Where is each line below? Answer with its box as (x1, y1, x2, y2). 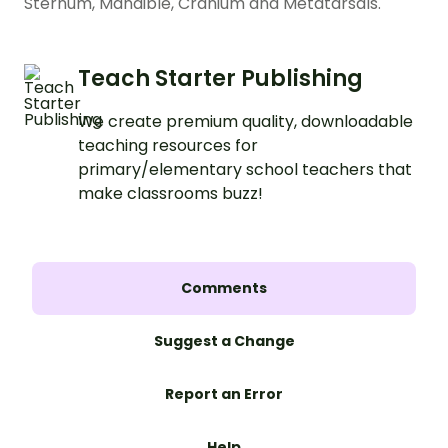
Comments (181, 278, 267, 299)
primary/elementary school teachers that (78, 158, 412, 182)
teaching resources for (78, 134, 258, 158)
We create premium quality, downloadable (78, 110, 413, 134)
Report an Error (165, 384, 283, 405)
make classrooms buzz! (78, 182, 263, 206)
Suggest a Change (153, 331, 295, 352)
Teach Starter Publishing (78, 63, 363, 95)
